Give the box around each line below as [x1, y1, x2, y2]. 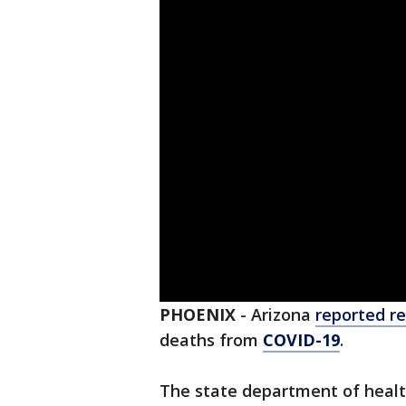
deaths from [159, 329, 263, 352]
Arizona [251, 304, 315, 326]
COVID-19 [263, 329, 340, 352]
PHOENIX [159, 304, 236, 326]
